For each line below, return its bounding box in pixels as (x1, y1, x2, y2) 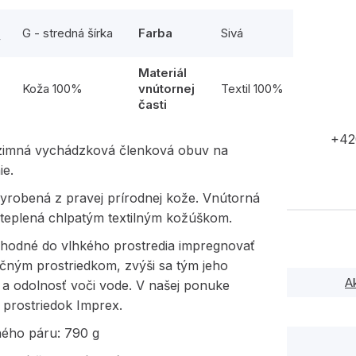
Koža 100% (22, 80, 83, 96)
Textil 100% (221, 80, 284, 96)
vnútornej (138, 80, 195, 96)
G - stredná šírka (22, 25, 114, 41)
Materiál (138, 64, 188, 80)
